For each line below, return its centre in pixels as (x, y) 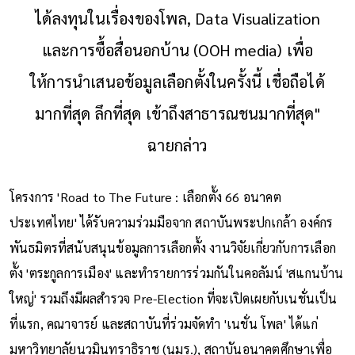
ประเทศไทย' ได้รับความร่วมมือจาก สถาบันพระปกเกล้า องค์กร (171, 222)
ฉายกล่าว (177, 145)
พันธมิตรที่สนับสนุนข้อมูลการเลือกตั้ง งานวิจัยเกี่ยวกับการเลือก (173, 247)
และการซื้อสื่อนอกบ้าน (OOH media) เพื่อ (177, 50)
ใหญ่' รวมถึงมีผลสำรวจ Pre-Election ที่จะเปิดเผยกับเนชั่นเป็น (173, 298)
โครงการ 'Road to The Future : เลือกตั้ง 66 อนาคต (145, 197)
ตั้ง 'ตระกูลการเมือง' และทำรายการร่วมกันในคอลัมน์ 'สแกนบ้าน (176, 273)
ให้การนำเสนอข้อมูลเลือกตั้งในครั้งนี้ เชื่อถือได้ (177, 81)
